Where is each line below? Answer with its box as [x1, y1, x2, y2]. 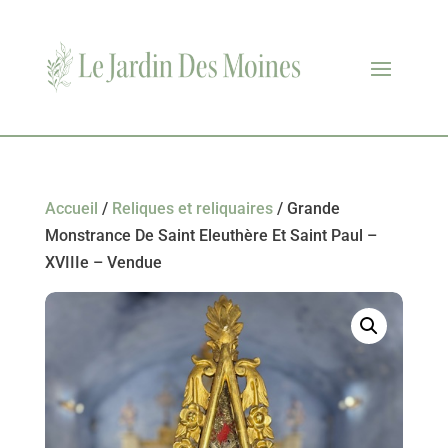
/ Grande [272, 198, 340, 218]
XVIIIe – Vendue [44, 252, 162, 272]
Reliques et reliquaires [111, 198, 273, 218]
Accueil [44, 198, 98, 218]
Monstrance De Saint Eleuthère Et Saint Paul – [44, 225, 377, 245]
